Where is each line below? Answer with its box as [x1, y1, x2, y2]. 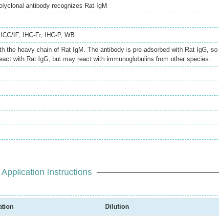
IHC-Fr [22, 31, 41, 39]
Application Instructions [1, 167, 92, 177]
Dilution [105, 203, 129, 210]
